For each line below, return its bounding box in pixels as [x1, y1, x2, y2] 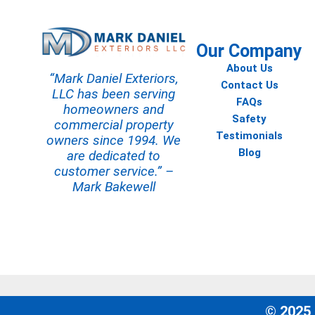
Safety [232, 112, 267, 125]
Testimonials [216, 129, 283, 142]
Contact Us [220, 79, 278, 91]
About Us [226, 62, 273, 75]
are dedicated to [67, 148, 161, 164]
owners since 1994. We [46, 132, 181, 148]
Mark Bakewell [72, 179, 155, 195]
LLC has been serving [52, 86, 176, 102]
